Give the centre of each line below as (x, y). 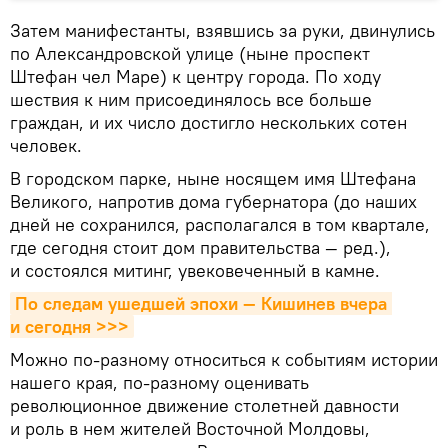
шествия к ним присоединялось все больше (191, 99)
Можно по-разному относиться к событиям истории (224, 359)
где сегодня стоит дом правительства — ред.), (200, 247)
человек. (46, 145)
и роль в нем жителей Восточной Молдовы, (190, 428)
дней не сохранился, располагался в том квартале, (220, 224)
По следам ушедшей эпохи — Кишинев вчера (201, 303)
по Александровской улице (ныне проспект (190, 53)
